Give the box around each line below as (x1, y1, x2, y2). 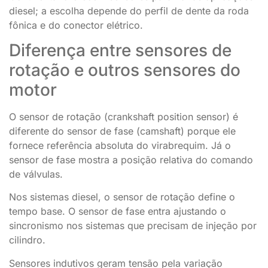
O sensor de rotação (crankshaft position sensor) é (9, 110, 238, 123)
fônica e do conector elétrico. (9, 19, 143, 31)
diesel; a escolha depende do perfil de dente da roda (9, 4, 249, 17)
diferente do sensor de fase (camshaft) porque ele (9, 124, 236, 137)
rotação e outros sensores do (9, 59, 240, 80)
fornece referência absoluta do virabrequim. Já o (9, 139, 231, 151)
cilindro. (9, 234, 45, 246)
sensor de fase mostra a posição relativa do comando (9, 153, 253, 166)
